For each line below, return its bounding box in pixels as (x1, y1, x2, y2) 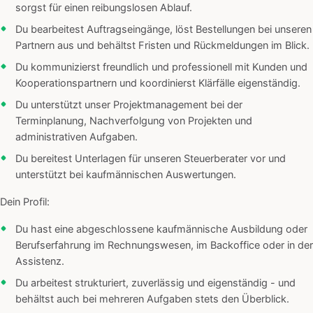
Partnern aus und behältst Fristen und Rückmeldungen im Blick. (15, 39, 310, 52)
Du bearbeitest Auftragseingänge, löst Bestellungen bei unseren (15, 23, 312, 36)
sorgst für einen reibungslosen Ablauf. (15, 1, 192, 15)
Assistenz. (15, 255, 64, 268)
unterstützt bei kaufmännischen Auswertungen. (15, 168, 236, 182)
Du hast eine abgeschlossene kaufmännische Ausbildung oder (15, 223, 307, 236)
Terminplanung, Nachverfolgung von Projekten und (15, 115, 252, 128)
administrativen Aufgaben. (15, 131, 138, 144)
